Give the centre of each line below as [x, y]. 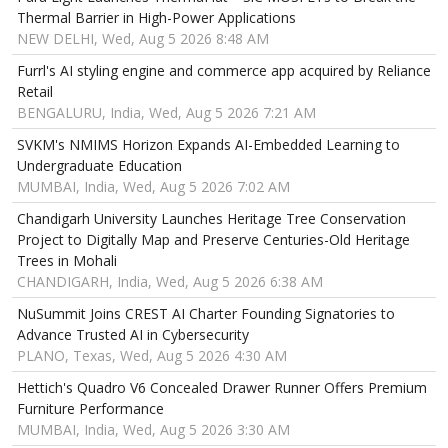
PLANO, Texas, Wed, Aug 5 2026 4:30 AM [152, 356]
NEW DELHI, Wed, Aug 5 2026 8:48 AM [143, 39]
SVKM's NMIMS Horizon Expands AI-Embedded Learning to [208, 145]
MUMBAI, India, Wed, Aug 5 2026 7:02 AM [153, 187]
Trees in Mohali [67, 261]
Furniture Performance [90, 409]
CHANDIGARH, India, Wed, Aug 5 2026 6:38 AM [170, 282]
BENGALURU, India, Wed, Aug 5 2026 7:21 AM [166, 113]
